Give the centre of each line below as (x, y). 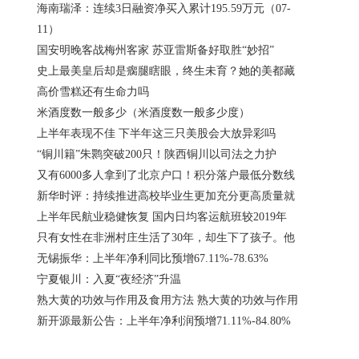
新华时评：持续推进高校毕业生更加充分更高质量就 (166, 196)
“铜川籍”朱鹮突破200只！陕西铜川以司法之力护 (157, 154)
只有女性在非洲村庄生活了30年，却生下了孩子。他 (166, 238)
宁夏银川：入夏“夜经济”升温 (109, 279)
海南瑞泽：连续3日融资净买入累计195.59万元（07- (164, 8)
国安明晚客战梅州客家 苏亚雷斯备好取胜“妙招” (155, 50)
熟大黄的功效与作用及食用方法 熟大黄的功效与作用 (167, 300)
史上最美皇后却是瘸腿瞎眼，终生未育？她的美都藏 (166, 71)
